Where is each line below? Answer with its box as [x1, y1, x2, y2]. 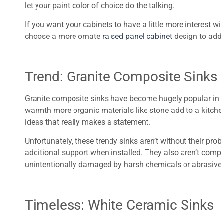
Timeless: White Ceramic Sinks [25, 197, 214, 214]
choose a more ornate [25, 32, 102, 41]
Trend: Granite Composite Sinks [25, 69, 217, 85]
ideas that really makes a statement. [25, 117, 150, 127]
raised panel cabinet [102, 32, 172, 41]
